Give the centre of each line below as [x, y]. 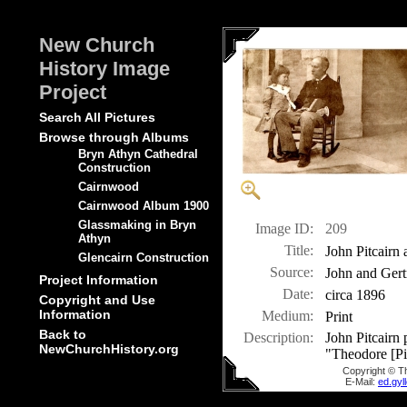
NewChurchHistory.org [109, 349]
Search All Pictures [97, 118]
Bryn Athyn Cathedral [138, 154]
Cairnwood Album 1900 [144, 206]
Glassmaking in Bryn [137, 225]
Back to [63, 335]
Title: [299, 250]
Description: [278, 338]
